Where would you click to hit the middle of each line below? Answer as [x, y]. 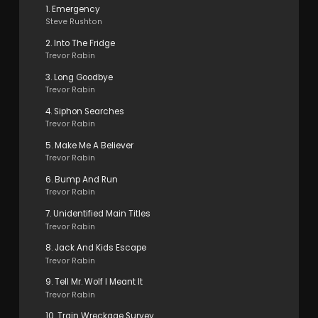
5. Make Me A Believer [89, 145]
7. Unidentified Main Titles [98, 213]
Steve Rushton [73, 22]
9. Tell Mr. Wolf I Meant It [94, 281]
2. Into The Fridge [80, 43]
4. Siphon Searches [84, 111]
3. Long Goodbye [79, 77]
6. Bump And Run [81, 179]
